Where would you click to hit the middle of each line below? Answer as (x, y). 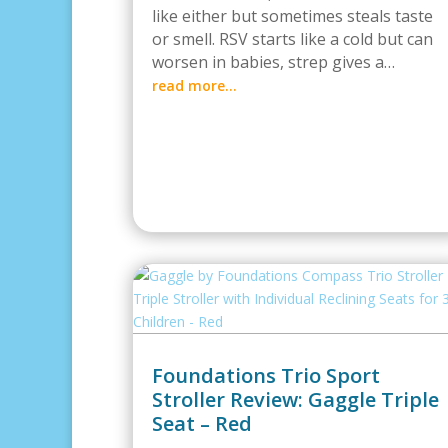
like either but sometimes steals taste (292, 16)
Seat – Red (202, 423)
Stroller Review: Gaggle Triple (295, 399)
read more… (194, 85)
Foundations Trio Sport (266, 375)
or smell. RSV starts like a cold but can (292, 39)
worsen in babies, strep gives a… (273, 62)
